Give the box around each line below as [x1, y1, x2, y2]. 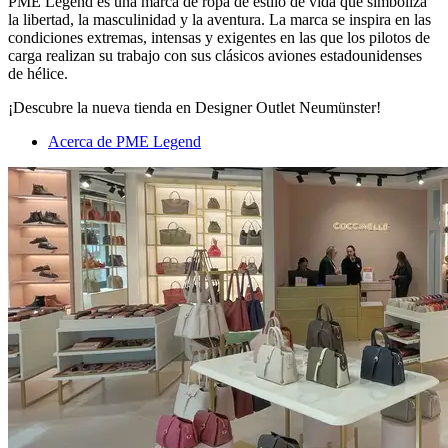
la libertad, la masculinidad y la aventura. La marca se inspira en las [8, 11, 431, 29]
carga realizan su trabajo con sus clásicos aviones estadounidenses [8, 47, 422, 65]
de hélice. [8, 65, 72, 83]
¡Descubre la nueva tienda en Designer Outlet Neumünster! [8, 99, 381, 117]
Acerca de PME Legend [48, 133, 201, 151]
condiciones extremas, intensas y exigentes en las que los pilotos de [8, 29, 430, 47]
